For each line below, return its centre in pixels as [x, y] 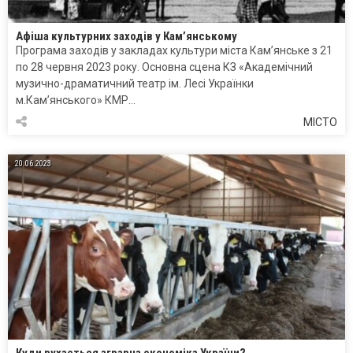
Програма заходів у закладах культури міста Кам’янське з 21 [174, 50]
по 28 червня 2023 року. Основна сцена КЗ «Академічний [164, 67]
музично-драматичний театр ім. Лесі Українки [135, 83]
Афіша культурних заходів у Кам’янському [126, 36]
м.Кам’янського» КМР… [76, 100]
